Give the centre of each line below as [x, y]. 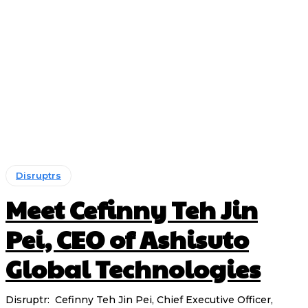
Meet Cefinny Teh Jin [132, 209]
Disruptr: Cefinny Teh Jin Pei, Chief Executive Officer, [139, 300]
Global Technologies [133, 268]
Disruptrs [38, 176]
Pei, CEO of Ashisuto [127, 239]
